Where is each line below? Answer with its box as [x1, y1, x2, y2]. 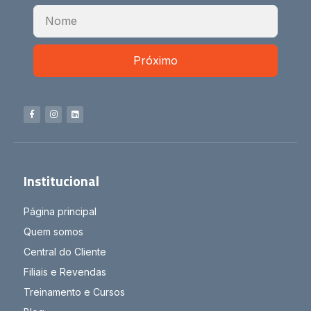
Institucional [24, 169, 99, 192]
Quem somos [24, 225, 83, 237]
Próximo [133, 53, 178, 68]
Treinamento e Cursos [24, 285, 125, 298]
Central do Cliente [24, 245, 106, 258]
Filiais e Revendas [24, 265, 106, 278]
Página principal [24, 205, 96, 217]
